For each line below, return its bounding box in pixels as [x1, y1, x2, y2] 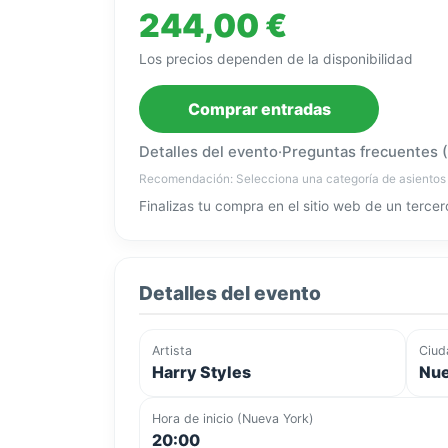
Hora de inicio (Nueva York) [152, 411, 314, 427]
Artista [152, 343, 192, 359]
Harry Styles [152, 362, 251, 383]
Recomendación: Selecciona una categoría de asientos [139, 172, 446, 187]
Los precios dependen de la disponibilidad [139, 51, 413, 68]
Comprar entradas [187, 99, 331, 120]
